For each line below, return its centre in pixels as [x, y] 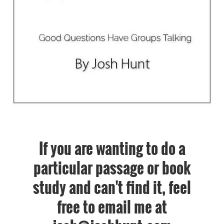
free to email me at [112, 207]
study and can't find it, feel [112, 187]
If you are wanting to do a [112, 148]
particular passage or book [112, 168]
